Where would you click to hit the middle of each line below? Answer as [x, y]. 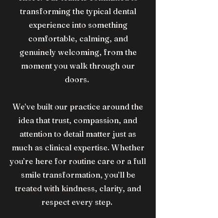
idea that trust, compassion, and [78, 120]
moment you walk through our [78, 66]
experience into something [78, 25]
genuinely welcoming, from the [78, 52]
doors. [78, 79]
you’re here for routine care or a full [78, 161]
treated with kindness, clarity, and [78, 188]
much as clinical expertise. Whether [78, 147]
